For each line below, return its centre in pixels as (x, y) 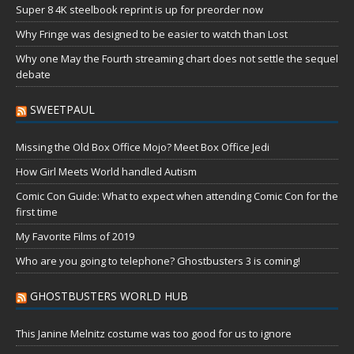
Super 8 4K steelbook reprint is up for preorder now (139, 10)
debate (33, 75)
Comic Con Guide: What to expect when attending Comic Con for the (177, 196)
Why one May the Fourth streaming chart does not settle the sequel (177, 59)
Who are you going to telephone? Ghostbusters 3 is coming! (158, 261)
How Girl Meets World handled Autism (106, 172)
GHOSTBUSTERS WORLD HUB (109, 296)
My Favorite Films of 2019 (75, 237)
